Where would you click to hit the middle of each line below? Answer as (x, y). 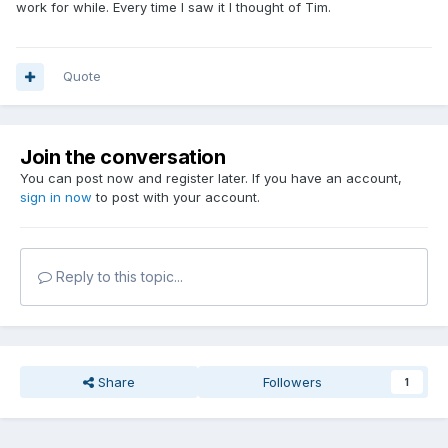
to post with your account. (176, 197)
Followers (293, 382)
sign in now (56, 197)
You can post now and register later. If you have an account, (211, 178)
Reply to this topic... (117, 277)
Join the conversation (123, 157)
